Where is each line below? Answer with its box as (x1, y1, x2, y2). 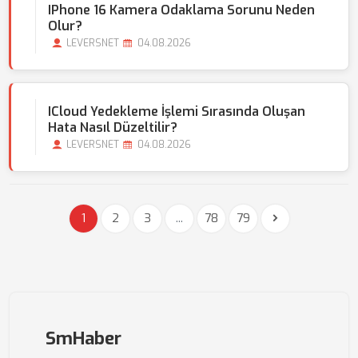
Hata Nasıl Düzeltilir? (48, 119, 177, 136)
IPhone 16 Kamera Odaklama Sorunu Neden (48, 2, 315, 18)
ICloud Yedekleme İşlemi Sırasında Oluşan (48, 103, 305, 120)
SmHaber (46, 327, 121, 350)
